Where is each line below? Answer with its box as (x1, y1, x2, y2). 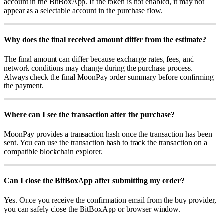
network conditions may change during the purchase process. (4, 63, 192, 72)
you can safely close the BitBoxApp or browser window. (4, 204, 180, 213)
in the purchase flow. (96, 6, 163, 15)
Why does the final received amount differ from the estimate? (4, 35, 206, 44)
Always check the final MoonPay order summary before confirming (4, 72, 214, 81)
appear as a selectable (4, 6, 72, 15)
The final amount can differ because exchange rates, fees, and (4, 55, 194, 63)
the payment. (4, 81, 44, 90)
